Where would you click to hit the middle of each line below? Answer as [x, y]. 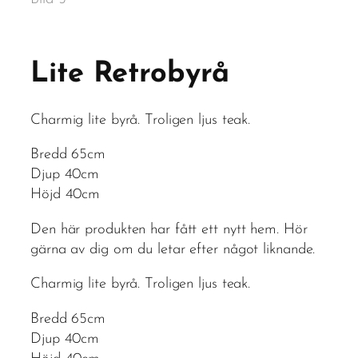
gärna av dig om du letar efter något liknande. [173, 249]
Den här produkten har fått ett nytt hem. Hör [169, 229]
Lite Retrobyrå [130, 75]
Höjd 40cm [66, 195]
